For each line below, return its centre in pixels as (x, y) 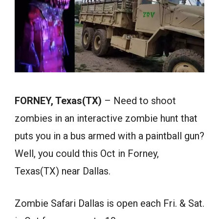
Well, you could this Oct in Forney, (87, 153)
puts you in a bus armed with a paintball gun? (109, 136)
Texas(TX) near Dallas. (63, 171)
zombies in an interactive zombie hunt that (106, 118)
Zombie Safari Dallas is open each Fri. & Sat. (109, 203)
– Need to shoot (139, 100)
